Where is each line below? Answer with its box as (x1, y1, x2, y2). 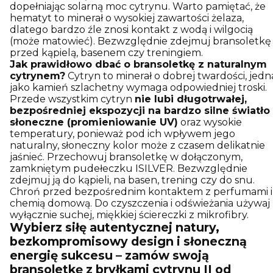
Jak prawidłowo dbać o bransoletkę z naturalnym (10, 58, 267, 70)
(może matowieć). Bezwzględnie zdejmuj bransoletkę (10, 35, 271, 47)
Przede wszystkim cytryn (10, 93, 135, 105)
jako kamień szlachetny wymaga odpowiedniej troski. (10, 81, 267, 93)
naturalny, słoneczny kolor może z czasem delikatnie (10, 139, 265, 151)
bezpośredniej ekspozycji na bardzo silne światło (10, 104, 270, 116)
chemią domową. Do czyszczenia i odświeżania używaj (10, 197, 270, 209)
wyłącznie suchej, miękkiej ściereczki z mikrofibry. (10, 208, 249, 221)
